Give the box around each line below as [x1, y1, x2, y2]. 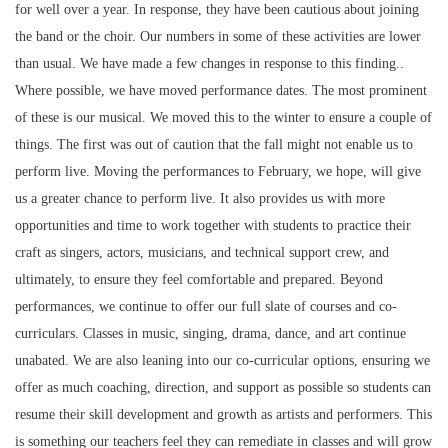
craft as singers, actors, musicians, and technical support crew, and [15, 245, 389, 261]
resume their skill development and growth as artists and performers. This [15, 407, 432, 423]
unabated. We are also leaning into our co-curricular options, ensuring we [15, 353, 430, 369]
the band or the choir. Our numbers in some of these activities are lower [15, 29, 421, 45]
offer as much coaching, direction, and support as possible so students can [15, 380, 431, 396]
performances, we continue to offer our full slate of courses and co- [15, 299, 397, 315]
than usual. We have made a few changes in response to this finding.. [15, 56, 404, 72]
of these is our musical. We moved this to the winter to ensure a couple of [15, 110, 432, 126]
